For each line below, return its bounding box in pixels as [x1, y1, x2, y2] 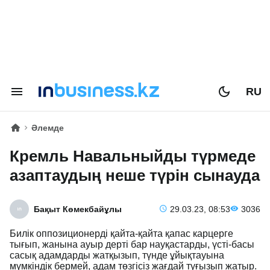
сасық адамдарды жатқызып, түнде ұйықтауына [10, 250, 224, 260]
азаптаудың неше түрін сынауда [10, 166, 260, 184]
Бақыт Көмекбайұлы [34, 204, 122, 214]
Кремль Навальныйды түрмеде [10, 147, 256, 165]
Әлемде [31, 123, 64, 133]
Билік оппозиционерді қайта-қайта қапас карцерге [10, 228, 233, 239]
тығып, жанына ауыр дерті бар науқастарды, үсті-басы [10, 239, 254, 250]
